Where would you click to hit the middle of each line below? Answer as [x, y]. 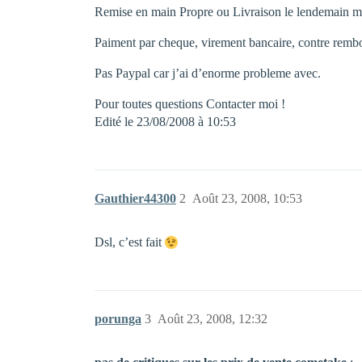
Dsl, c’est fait [130, 242]
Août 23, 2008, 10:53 [247, 198]
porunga [118, 319]
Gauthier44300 [135, 198]
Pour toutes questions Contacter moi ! [190, 104]
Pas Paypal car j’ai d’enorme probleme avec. [208, 73]
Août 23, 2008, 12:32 [213, 319]
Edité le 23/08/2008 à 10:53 [165, 122]
